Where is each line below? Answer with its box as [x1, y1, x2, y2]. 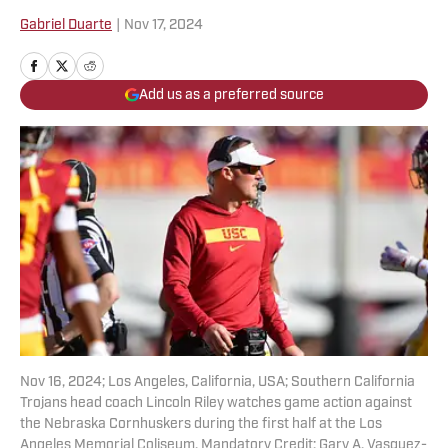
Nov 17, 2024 [124, 18, 203, 33]
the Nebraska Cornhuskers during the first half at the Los [20, 417, 382, 433]
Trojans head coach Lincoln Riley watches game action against [20, 396, 412, 412]
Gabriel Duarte [20, 18, 112, 33]
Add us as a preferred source [138, 87, 324, 103]
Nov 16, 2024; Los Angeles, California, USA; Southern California [20, 375, 415, 391]
